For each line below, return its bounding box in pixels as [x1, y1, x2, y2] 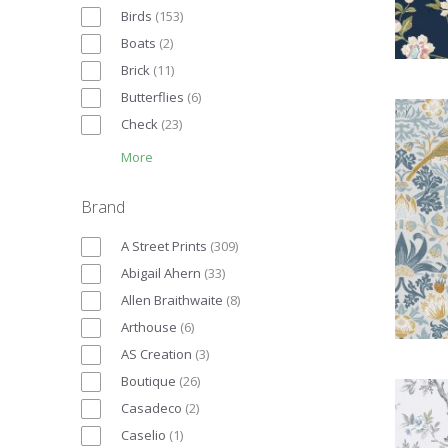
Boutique [121, 371, 176, 390]
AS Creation [121, 344, 192, 363]
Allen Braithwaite [121, 290, 223, 309]
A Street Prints [121, 236, 207, 255]
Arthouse [121, 317, 177, 336]
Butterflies [121, 87, 184, 106]
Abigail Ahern [121, 263, 201, 282]
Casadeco [121, 398, 182, 417]
